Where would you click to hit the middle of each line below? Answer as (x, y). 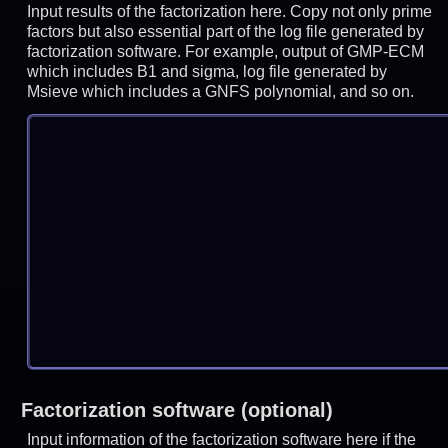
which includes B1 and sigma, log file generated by (207, 71)
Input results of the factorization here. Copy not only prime (230, 11)
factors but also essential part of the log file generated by (226, 31)
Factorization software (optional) (176, 410)
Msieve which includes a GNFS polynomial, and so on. (221, 91)
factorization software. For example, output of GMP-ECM (226, 51)
